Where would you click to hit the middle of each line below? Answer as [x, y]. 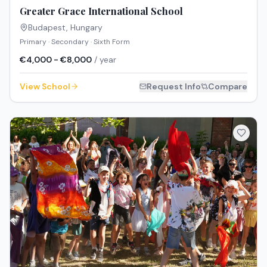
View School [45, 87]
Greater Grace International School [101, 11]
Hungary [86, 28]
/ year [104, 60]
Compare [228, 87]
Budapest [47, 28]
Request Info [174, 87]
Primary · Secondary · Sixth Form [75, 42]
